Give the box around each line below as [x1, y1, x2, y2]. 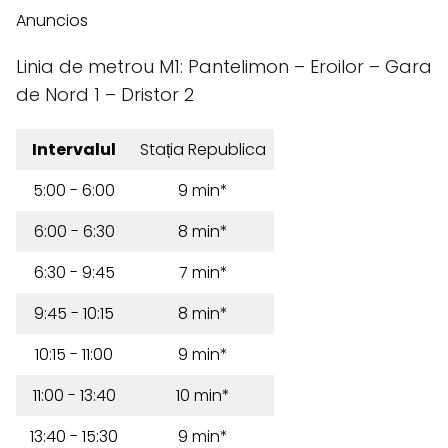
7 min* [178, 261, 228, 284]
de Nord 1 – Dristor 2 [16, 82, 194, 107]
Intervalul [32, 138, 116, 161]
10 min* [176, 384, 230, 407]
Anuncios [16, 9, 88, 32]
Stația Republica [140, 138, 266, 161]
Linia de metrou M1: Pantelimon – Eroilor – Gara [16, 54, 432, 79]
